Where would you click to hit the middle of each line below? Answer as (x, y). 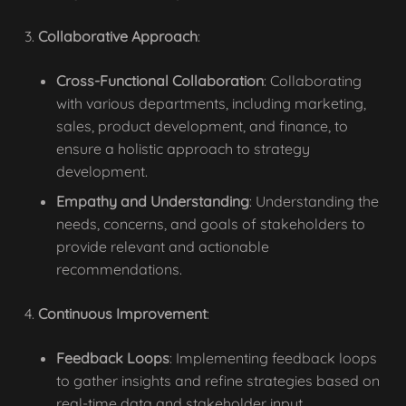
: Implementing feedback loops (273, 358)
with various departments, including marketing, (211, 103)
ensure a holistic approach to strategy (183, 149)
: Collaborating (313, 81)
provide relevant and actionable (163, 246)
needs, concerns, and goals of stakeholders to (211, 224)
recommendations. (119, 269)
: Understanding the (314, 201)
